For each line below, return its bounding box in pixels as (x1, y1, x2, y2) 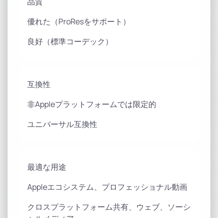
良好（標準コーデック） (27, 36, 113, 47)
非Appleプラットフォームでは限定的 (27, 99, 156, 109)
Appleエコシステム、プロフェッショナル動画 (27, 182, 187, 192)
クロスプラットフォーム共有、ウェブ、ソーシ (27, 201, 191, 212)
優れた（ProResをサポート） (27, 16, 130, 27)
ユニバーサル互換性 (27, 119, 97, 129)
